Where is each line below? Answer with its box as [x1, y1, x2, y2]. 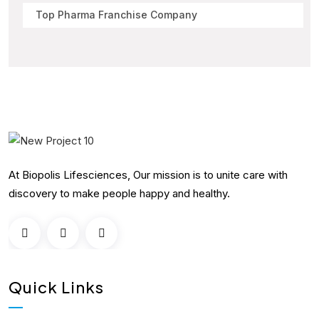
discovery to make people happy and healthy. [9, 187, 230, 201]
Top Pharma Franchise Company [36, 9, 197, 21]
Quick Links [9, 277, 104, 298]
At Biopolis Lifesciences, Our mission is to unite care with [9, 168, 288, 182]
